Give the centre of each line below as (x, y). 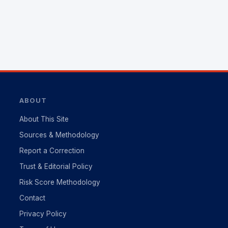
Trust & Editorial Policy (56, 166)
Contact (32, 198)
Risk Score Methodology (60, 182)
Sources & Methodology (59, 135)
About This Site (44, 119)
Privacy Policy (43, 214)
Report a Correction (52, 151)
